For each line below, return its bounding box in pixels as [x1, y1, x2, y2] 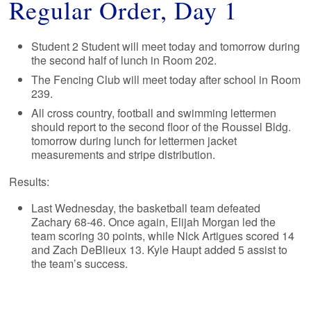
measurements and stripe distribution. [31, 146, 216, 162]
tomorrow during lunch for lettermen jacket [31, 132, 237, 149]
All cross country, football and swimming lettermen [31, 104, 277, 121]
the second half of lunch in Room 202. [31, 51, 217, 68]
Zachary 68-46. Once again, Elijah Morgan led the [31, 213, 276, 230]
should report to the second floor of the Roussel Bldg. [31, 118, 292, 135]
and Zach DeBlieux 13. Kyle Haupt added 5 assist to [31, 241, 288, 258]
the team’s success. [31, 255, 128, 271]
